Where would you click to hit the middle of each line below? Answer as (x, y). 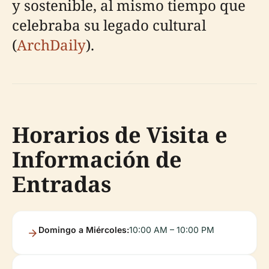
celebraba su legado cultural (109, 25)
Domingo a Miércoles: (84, 229)
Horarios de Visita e (120, 134)
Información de (97, 159)
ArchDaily (51, 44)
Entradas (62, 184)
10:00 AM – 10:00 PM (172, 229)
